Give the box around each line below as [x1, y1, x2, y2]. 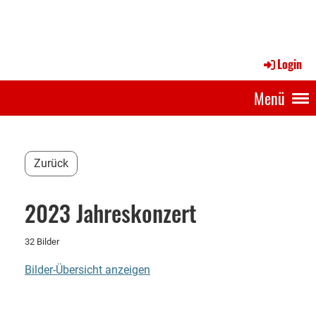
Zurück [34, 157, 68, 170]
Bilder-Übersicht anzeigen [25, 263, 150, 276]
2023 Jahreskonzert [25, 196, 197, 229]
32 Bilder [25, 236, 59, 247]
